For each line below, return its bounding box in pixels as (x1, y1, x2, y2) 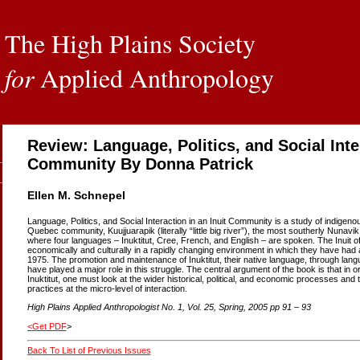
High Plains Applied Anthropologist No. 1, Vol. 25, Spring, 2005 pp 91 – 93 (27, 302, 311, 313)
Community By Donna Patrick (27, 155, 253, 173)
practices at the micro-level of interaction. (27, 284, 187, 294)
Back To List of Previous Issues (27, 346, 151, 356)
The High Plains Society (4, 26, 256, 60)
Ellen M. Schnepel (27, 188, 125, 202)
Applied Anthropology (33, 60, 274, 95)
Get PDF (31, 321, 67, 331)
